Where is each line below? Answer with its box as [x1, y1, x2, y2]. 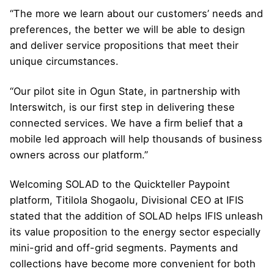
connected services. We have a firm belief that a [10, 116, 243, 129]
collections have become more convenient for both [10, 257, 256, 270]
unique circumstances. [10, 55, 119, 68]
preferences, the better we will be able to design [10, 23, 245, 36]
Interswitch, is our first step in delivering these [10, 100, 235, 113]
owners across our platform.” [10, 148, 148, 161]
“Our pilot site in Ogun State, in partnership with [10, 84, 240, 97]
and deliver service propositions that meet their [10, 39, 239, 52]
